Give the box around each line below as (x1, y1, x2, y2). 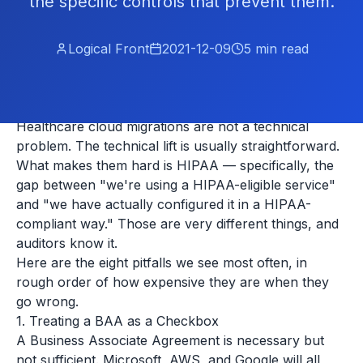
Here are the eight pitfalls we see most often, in (16, 254, 307, 271)
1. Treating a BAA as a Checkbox (16, 313, 219, 329)
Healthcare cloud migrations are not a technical (16, 118, 309, 135)
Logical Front (67, 41, 149, 57)
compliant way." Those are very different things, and (16, 216, 339, 232)
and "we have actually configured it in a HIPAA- (16, 196, 311, 212)
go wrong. (16, 293, 79, 310)
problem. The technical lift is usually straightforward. (16, 138, 340, 154)
